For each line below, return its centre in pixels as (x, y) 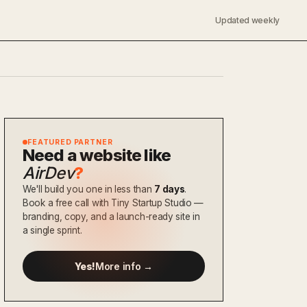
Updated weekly (247, 20)
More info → (124, 266)
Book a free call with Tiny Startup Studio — (113, 203)
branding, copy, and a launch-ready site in (111, 217)
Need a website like (97, 155)
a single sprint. (52, 230)
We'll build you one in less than (89, 189)
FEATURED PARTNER (70, 142)
